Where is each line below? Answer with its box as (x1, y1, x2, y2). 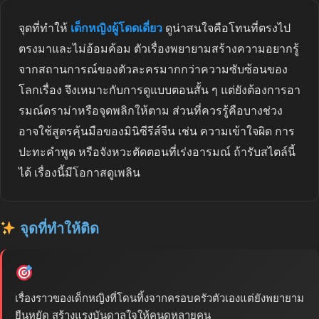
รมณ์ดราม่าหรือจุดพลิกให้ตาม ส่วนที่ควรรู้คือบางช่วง (19, 103, 283, 117)
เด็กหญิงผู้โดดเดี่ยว (70, 21, 162, 35)
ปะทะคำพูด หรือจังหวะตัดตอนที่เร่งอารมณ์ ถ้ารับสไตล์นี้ (19, 145, 296, 159)
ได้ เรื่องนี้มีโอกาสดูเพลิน (19, 165, 140, 179)
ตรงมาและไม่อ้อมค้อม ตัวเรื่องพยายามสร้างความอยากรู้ (19, 41, 299, 56)
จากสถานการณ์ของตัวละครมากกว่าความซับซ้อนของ (19, 62, 288, 76)
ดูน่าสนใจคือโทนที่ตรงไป (162, 21, 291, 35)
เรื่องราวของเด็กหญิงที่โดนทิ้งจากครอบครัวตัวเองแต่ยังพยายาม (15, 291, 304, 305)
